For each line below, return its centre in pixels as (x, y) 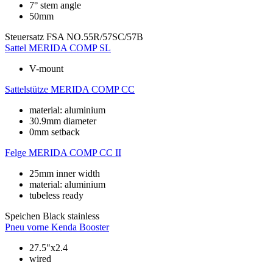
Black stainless (71, 216)
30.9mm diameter (63, 121)
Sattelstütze (27, 90)
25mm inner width (65, 174)
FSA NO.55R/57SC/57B (95, 37)
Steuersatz (24, 37)
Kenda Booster (80, 227)
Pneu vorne (27, 227)
